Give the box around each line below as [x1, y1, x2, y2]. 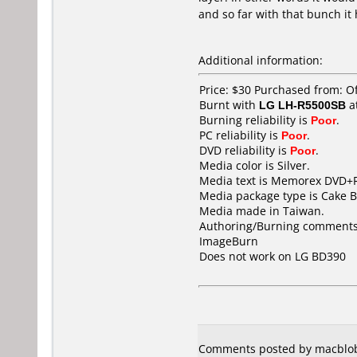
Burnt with [199, 97, 259, 112]
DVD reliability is [199, 143, 290, 158]
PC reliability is [199, 127, 281, 143]
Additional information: [198, 53, 323, 68]
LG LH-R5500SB [259, 97, 346, 112]
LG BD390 [295, 249, 346, 264]
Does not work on [199, 249, 295, 264]
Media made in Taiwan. [199, 203, 324, 218]
